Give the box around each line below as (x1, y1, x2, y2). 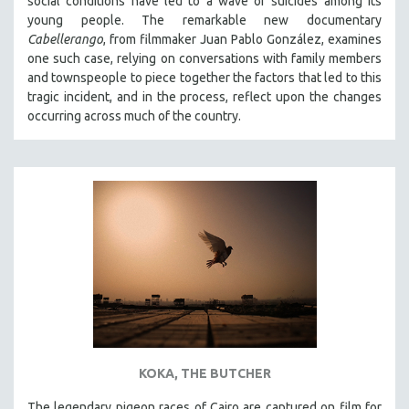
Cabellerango (27, 31, 103, 47)
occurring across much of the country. (27, 108, 241, 123)
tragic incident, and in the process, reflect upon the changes (27, 89, 382, 104)
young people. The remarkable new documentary (27, 12, 382, 27)
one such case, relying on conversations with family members (27, 50, 382, 66)
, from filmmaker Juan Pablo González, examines (103, 31, 382, 47)
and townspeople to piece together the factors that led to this (27, 69, 382, 85)
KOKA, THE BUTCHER (138, 366, 271, 382)
